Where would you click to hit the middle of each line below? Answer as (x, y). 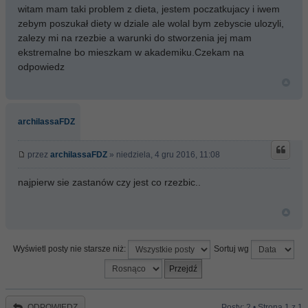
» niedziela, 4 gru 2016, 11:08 (164, 155)
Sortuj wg (232, 249)
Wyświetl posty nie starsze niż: (70, 249)
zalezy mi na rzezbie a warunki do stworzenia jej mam (135, 38)
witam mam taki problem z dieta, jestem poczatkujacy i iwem (149, 9)
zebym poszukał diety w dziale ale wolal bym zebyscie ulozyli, (151, 23)
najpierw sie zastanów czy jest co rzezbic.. (109, 182)
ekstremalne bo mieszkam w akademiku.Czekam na (131, 52)
